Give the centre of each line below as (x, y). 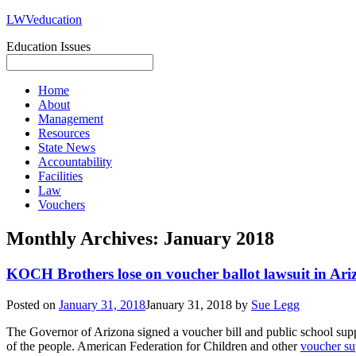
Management (71, 119)
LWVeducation (44, 19)
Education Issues (48, 46)
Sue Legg (275, 304)
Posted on (33, 304)
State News (67, 147)
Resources (64, 133)
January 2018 (219, 238)
